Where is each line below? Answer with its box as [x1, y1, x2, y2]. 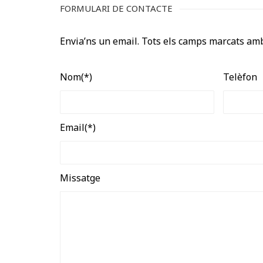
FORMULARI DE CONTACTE [60, 2, 173, 15]
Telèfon [222, 70, 257, 84]
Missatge [60, 171, 100, 185]
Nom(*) [60, 70, 92, 84]
